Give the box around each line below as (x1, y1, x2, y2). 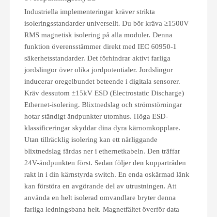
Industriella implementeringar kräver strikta (24, 8, 155, 15)
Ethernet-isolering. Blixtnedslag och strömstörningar (24, 101, 182, 108)
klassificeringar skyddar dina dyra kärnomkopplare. (24, 124, 181, 132)
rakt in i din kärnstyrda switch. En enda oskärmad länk (24, 170, 189, 178)
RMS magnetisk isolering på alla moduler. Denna (24, 31, 172, 39)
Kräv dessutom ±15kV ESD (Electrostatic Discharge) (24, 89, 184, 97)
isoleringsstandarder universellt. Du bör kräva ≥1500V (24, 19, 189, 27)
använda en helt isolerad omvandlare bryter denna (24, 194, 176, 201)
